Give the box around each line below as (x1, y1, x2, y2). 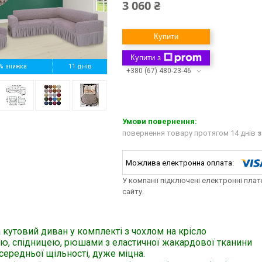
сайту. (122, 187, 144, 196)
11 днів (68, 63, 92, 70)
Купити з (130, 53, 161, 62)
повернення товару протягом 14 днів (122, 129, 257, 138)
